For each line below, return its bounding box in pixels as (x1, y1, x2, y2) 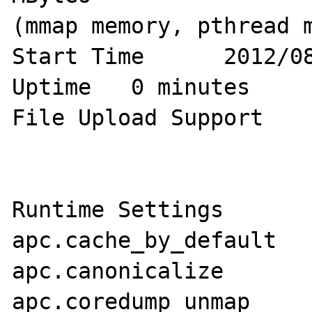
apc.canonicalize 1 (12, 258, 224, 283)
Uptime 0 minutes (12, 74, 92, 100)
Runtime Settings (12, 196, 224, 222)
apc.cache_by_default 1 (12, 227, 277, 253)
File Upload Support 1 (12, 104, 264, 130)
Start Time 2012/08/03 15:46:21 (12, 43, 145, 69)
